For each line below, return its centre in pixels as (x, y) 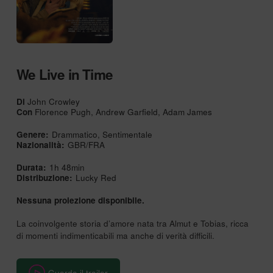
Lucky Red (96, 178)
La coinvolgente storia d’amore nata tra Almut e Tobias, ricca (132, 224)
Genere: (32, 135)
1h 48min (67, 168)
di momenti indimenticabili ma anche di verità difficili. (115, 236)
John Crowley (52, 102)
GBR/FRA (86, 145)
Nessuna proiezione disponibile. (80, 200)
